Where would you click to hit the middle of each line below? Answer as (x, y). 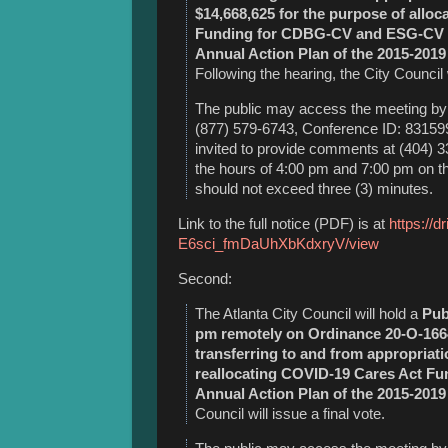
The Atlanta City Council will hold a (308, 313)
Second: (205, 278)
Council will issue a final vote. (292, 413)
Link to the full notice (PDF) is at (283, 224)
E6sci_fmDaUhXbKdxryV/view (280, 244)
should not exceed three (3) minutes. (314, 189)
